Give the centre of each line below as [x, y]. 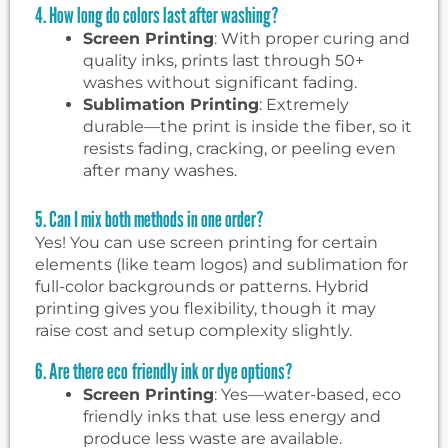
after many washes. [160, 171]
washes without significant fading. [220, 83]
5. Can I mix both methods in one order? [149, 219]
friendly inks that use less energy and [232, 417]
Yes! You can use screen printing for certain [206, 243]
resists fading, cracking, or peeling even [239, 149]
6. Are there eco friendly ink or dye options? [164, 371]
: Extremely [304, 105]
